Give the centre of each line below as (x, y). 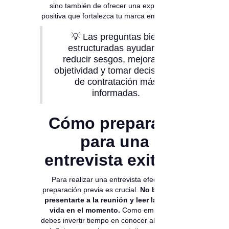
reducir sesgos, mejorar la (116, 60)
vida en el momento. (86, 210)
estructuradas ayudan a (116, 48)
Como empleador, (151, 210)
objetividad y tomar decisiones (116, 71)
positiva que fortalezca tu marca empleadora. (114, 16)
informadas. (116, 93)
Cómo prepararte (114, 123)
